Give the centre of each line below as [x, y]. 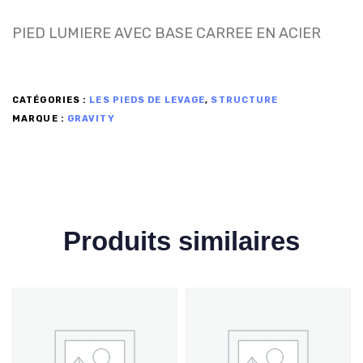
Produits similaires [181, 241]
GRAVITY [91, 119]
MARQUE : [40, 119]
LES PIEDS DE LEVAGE [147, 100]
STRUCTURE [245, 100]
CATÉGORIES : [51, 100]
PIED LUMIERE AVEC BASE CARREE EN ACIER [167, 34]
